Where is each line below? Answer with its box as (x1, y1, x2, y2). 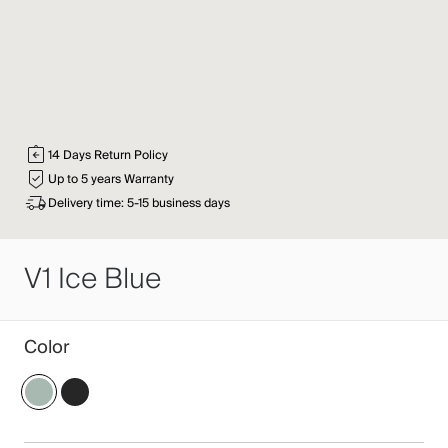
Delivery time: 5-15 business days (48, 193, 230, 213)
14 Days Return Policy (48, 145, 168, 165)
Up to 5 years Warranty (48, 169, 174, 189)
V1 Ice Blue (24, 257, 161, 301)
